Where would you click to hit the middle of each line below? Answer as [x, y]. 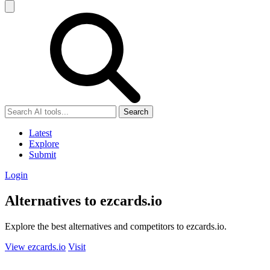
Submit [42, 155]
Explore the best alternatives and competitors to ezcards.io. [116, 226]
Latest [40, 133]
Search [136, 112]
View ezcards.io [35, 246]
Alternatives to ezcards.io [83, 200]
